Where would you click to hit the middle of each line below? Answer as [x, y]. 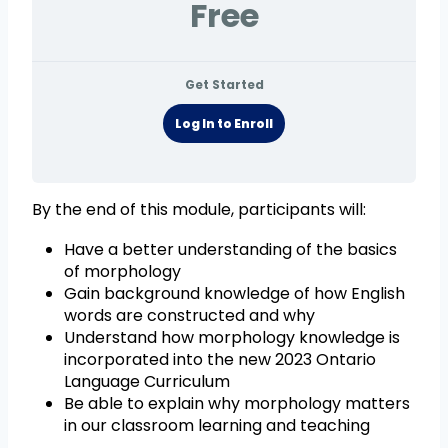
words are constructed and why [189, 315]
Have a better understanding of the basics [230, 249]
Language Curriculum [147, 381]
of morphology [122, 271]
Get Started [224, 84]
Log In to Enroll [224, 123]
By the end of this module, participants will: [199, 209]
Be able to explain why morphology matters [237, 403]
